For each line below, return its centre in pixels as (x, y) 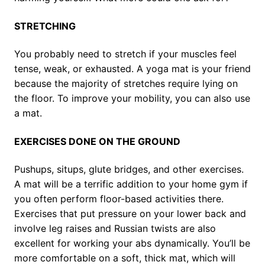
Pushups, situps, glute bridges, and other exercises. (129, 169)
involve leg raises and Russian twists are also (115, 229)
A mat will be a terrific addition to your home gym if (131, 184)
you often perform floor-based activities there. (119, 199)
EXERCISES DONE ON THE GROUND (97, 142)
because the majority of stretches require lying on (126, 84)
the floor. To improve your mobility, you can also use (132, 98)
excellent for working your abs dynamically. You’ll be (132, 243)
